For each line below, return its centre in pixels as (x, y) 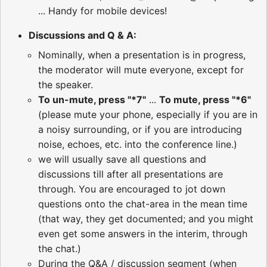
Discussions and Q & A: (83, 35)
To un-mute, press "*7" (92, 99)
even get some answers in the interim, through (143, 233)
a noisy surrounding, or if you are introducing (140, 129)
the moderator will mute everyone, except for (141, 69)
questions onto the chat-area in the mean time (143, 204)
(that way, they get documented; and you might (146, 218)
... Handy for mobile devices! (103, 10)
